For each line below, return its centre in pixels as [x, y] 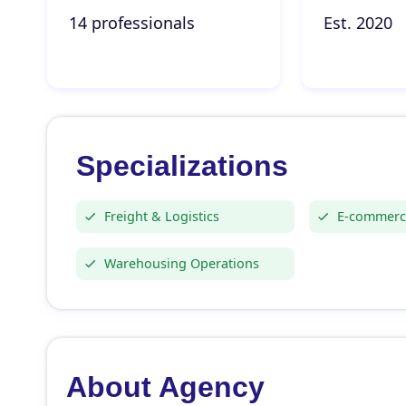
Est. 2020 [358, 23]
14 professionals [132, 23]
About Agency [165, 387]
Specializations [182, 166]
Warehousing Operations [182, 263]
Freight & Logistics [162, 216]
